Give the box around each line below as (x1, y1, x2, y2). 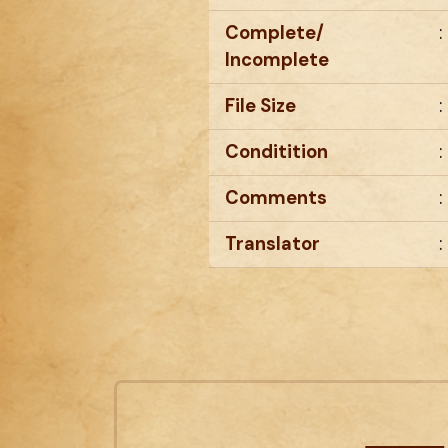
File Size (225, 94, 296, 119)
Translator (225, 232, 320, 257)
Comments (225, 186, 327, 211)
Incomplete (225, 48, 329, 73)
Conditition (225, 140, 328, 165)
